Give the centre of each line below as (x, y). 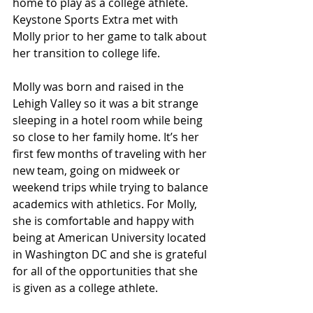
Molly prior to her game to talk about (111, 36)
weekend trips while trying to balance (112, 187)
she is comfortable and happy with (105, 221)
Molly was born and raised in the (100, 87)
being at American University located (111, 238)
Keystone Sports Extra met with (97, 20)
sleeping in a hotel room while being (109, 120)
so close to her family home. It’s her (107, 137)
